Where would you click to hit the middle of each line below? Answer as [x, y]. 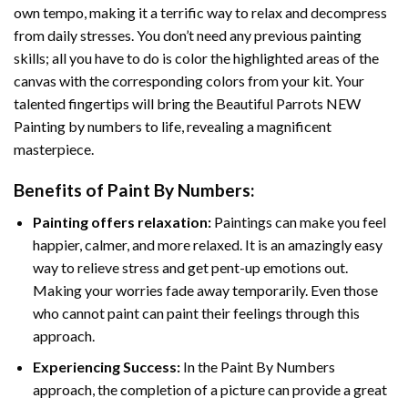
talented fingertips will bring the [115, 104]
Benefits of [61, 190]
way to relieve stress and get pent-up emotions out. [190, 267]
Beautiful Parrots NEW [288, 104]
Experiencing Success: [106, 367]
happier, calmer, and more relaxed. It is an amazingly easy [207, 244]
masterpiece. [54, 149]
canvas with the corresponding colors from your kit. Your [189, 81]
